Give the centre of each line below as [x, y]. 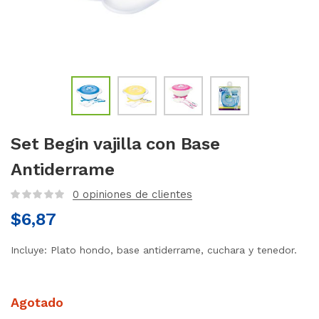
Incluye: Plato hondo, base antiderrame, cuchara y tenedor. [154, 250]
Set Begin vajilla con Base [115, 144]
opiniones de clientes [136, 194]
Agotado [37, 302]
